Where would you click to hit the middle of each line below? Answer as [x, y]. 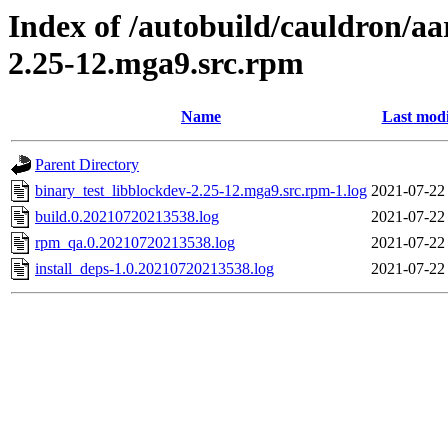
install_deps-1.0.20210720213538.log [154, 269]
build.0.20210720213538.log [127, 217]
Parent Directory [87, 165]
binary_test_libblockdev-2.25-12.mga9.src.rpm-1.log [201, 191]
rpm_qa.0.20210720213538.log [135, 243]
